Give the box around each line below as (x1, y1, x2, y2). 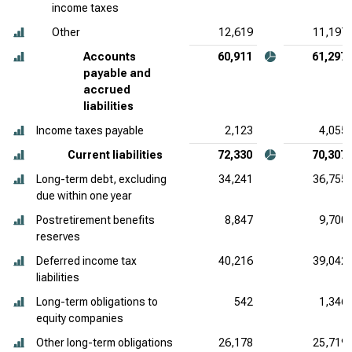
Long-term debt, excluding (36, 173, 167, 185)
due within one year (36, 189, 132, 202)
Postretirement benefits (36, 214, 155, 226)
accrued (83, 83, 130, 96)
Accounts (83, 50, 136, 63)
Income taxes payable (36, 124, 144, 137)
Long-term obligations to (36, 295, 158, 308)
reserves (36, 230, 80, 243)
